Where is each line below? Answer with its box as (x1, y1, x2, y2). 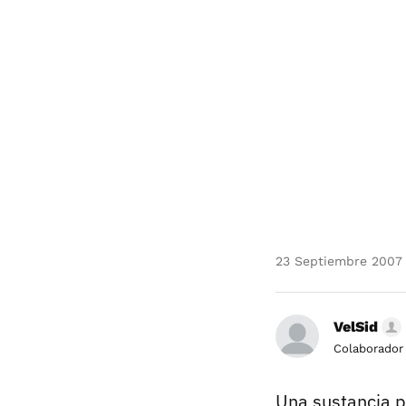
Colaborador (333, 342, 403, 355)
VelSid (333, 318, 378, 335)
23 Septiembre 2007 (275, 254, 402, 268)
